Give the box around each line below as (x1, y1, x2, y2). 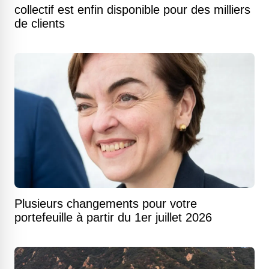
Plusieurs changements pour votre (14, 197, 197, 210)
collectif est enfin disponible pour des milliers (14, 3, 250, 16)
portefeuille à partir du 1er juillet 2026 (14, 211, 212, 224)
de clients (14, 17, 65, 30)
